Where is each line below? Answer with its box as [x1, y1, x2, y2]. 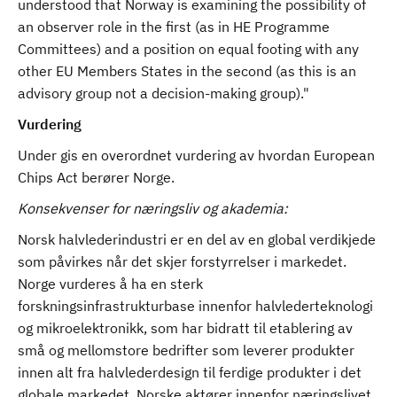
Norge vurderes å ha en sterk [18, 275, 203, 292]
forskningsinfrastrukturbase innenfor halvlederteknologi [18, 297, 373, 315]
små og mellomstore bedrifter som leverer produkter [18, 341, 354, 359]
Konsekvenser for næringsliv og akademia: [18, 199, 288, 217]
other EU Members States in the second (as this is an [18, 62, 356, 80]
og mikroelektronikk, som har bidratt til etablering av [18, 319, 353, 337]
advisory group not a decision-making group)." [18, 84, 309, 102]
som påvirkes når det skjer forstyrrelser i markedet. [18, 253, 346, 270]
